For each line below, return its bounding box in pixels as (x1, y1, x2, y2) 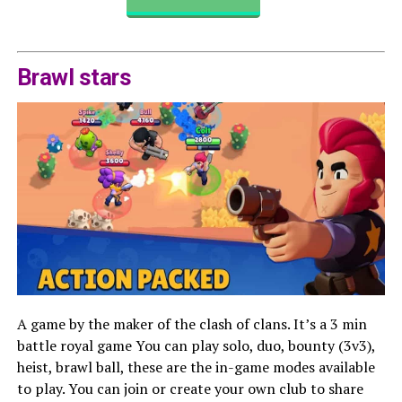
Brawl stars (16, 63, 132, 91)
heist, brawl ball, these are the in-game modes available (16, 356, 375, 377)
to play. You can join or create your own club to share (16, 378, 363, 398)
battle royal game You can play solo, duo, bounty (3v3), (16, 335, 375, 355)
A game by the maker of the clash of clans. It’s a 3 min (16, 313, 367, 334)
